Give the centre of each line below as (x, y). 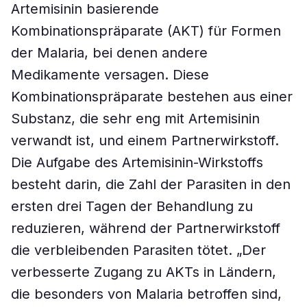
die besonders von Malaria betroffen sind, (146, 294)
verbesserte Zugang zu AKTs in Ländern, (144, 272)
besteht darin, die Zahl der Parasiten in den (151, 184)
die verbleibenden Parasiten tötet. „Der (138, 250)
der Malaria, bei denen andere (109, 53)
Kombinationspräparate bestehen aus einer (152, 97)
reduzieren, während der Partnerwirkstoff (146, 228)
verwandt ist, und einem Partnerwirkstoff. (145, 140)
